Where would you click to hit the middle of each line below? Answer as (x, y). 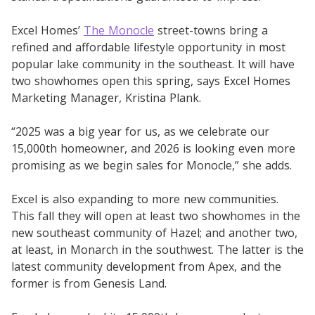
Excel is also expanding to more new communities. (145, 199)
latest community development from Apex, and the (146, 266)
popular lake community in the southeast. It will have (153, 64)
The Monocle (119, 30)
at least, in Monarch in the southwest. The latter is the (157, 249)
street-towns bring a (211, 30)
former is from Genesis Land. (89, 283)
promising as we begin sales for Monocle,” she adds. (152, 165)
